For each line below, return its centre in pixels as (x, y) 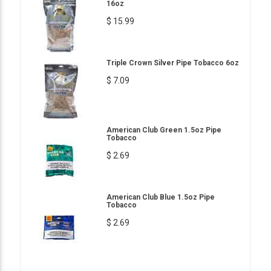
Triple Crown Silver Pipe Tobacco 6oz (173, 63)
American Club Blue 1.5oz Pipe (161, 197)
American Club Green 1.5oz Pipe (164, 130)
